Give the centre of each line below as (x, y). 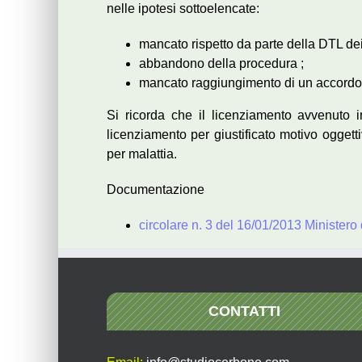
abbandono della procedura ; (221, 63)
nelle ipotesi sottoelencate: (183, 8)
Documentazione (156, 189)
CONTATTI (244, 311)
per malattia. (142, 154)
